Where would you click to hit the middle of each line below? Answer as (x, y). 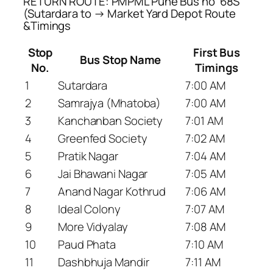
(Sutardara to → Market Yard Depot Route (130, 14)
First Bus (217, 52)
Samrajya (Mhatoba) (110, 103)
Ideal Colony (89, 209)
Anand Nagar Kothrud (112, 191)
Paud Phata (87, 244)
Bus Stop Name (120, 59)
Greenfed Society (103, 138)
